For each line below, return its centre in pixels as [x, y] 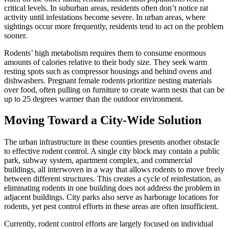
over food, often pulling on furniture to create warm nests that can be [114, 89]
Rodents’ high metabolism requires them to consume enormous [105, 53]
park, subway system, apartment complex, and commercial [98, 161]
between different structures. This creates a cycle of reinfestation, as [112, 179]
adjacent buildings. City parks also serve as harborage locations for [111, 197]
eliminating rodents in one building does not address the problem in [112, 188]
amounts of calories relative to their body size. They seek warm [106, 62]
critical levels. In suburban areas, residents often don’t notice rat [106, 8]
